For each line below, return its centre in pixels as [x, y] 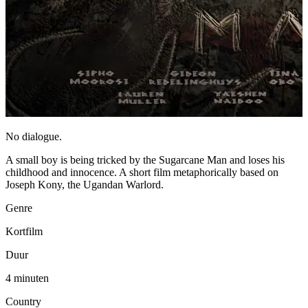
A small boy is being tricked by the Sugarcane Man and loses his [145, 160]
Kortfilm [24, 232]
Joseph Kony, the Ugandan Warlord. [85, 185]
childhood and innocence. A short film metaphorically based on [142, 173]
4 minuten [27, 278]
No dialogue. [34, 137]
